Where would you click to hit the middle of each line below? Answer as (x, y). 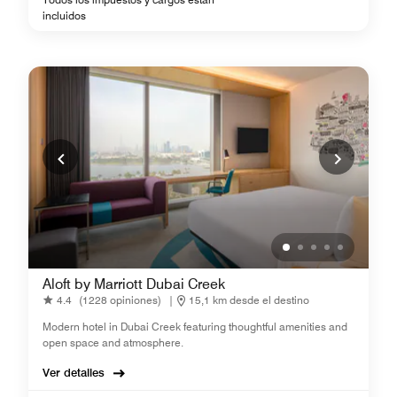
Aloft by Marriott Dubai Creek (134, 284)
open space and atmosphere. (113, 342)
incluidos (64, 15)
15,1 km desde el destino (249, 300)
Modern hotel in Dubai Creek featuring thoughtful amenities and (195, 326)
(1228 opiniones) (120, 300)
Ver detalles (74, 372)
